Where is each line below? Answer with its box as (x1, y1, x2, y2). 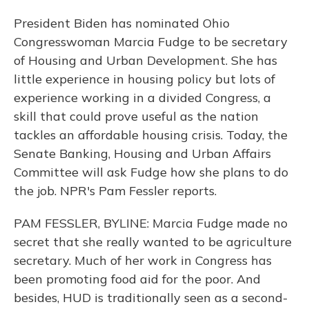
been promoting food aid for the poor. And (14, 271, 261, 287)
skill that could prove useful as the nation (14, 108, 259, 124)
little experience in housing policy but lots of (14, 71, 275, 87)
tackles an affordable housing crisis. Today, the (14, 127, 288, 143)
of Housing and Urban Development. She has (14, 52, 277, 68)
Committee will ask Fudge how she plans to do (14, 164, 288, 180)
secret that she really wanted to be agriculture (14, 234, 292, 250)
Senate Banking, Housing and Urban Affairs (14, 146, 271, 161)
